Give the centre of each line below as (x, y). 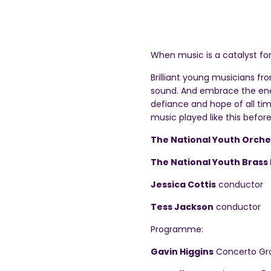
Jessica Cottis (183, 184)
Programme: (177, 229)
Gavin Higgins (182, 252)
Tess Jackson (182, 207)
